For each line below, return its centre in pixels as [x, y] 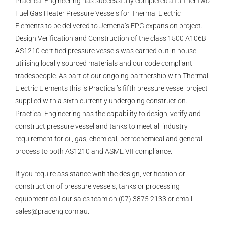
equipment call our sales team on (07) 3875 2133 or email [103, 199]
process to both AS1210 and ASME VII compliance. [93, 151]
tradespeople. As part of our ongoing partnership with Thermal [111, 76]
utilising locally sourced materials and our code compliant [103, 63]
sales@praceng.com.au [51, 211]
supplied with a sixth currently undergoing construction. [101, 101]
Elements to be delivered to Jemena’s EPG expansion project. [108, 26]
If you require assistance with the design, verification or [100, 174]
